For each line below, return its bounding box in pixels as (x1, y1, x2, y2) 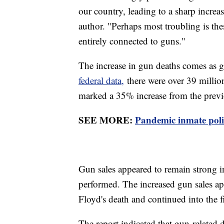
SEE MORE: (78, 113, 135, 127)
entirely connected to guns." (78, 34, 188, 47)
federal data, (78, 74, 124, 87)
